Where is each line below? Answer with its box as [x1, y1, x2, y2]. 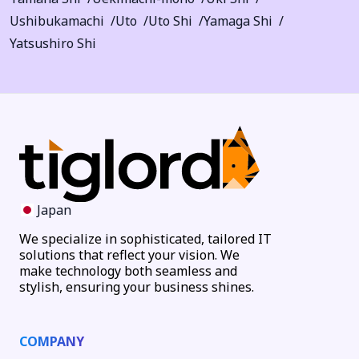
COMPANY [19, 333, 84, 351]
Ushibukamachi [10, 11, 104, 30]
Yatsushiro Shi [10, 34, 96, 52]
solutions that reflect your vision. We [19, 246, 240, 264]
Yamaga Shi [204, 11, 272, 30]
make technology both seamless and [19, 262, 237, 280]
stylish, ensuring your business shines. [19, 278, 254, 296]
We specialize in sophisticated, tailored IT [19, 230, 272, 248]
